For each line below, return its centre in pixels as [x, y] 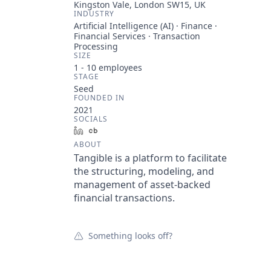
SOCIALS [91, 119]
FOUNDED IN [99, 98]
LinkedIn [105, 130]
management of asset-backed [142, 184]
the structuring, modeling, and [144, 171]
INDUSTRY [94, 14]
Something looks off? [130, 236]
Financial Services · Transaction [137, 36]
